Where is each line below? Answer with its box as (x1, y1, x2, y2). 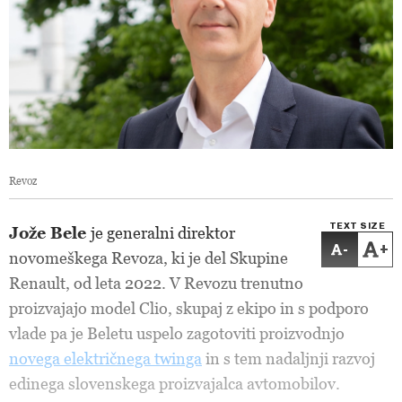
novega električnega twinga (9, 349, 202, 368)
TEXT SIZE (328, 221, 386, 232)
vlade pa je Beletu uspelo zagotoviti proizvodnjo (9, 324, 345, 343)
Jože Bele (9, 223, 91, 242)
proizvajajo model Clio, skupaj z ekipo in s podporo (9, 299, 369, 318)
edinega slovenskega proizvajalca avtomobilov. (9, 374, 340, 393)
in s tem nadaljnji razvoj (202, 349, 375, 368)
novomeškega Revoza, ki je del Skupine (9, 249, 288, 267)
